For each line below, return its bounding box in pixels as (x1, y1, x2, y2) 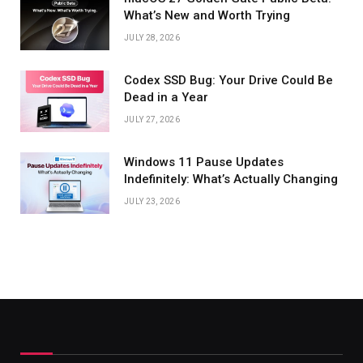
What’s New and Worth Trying (124, 7, 290, 23)
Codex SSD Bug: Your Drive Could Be (124, 72, 333, 88)
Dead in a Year (124, 89, 208, 105)
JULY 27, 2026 (124, 114, 180, 124)
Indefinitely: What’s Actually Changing (124, 171, 338, 186)
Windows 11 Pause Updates (124, 154, 284, 169)
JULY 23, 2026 (124, 196, 180, 206)
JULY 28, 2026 (124, 32, 180, 42)
